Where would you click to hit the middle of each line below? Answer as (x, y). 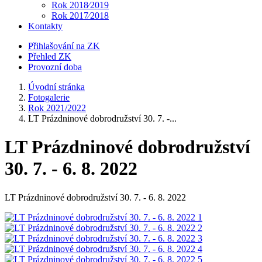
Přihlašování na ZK (64, 46)
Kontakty (45, 26)
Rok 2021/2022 (57, 108)
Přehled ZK (50, 56)
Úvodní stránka (56, 87)
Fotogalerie (49, 97)
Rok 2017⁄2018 (80, 15)
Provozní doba (55, 67)
